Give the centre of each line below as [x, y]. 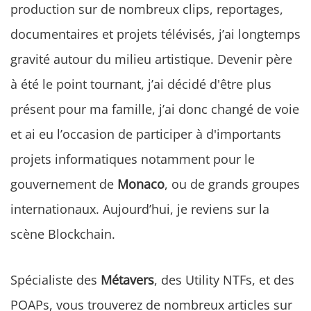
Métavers [127, 279]
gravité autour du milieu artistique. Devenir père [151, 59]
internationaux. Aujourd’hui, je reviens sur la [140, 209]
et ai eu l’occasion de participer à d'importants [146, 134]
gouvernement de [64, 184]
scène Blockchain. [63, 234]
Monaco [141, 184]
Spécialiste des [56, 279]
